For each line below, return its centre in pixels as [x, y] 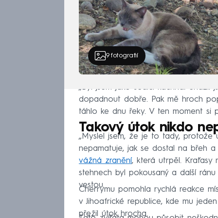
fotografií [124, 55]
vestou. [91, 185]
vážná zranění [105, 161]
